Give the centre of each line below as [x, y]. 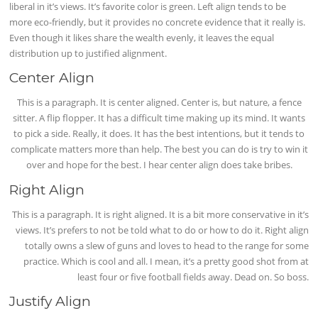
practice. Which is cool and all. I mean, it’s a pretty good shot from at [166, 261]
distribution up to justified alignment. [88, 54]
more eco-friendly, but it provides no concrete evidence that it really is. [158, 22]
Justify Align [50, 301]
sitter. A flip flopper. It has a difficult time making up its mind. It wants [159, 118]
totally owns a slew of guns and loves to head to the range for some [166, 245]
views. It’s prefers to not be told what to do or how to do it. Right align [162, 230]
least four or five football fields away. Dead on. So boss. [193, 276]
